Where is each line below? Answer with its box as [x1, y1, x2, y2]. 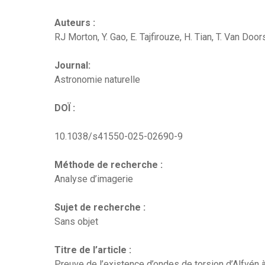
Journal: [54, 59, 91, 71]
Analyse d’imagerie [54, 173, 133, 185]
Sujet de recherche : [54, 201, 146, 213]
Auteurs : [54, 17, 95, 28]
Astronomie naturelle [54, 73, 140, 85]
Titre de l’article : [54, 244, 131, 256]
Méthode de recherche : [54, 159, 163, 170]
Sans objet [54, 215, 98, 227]
